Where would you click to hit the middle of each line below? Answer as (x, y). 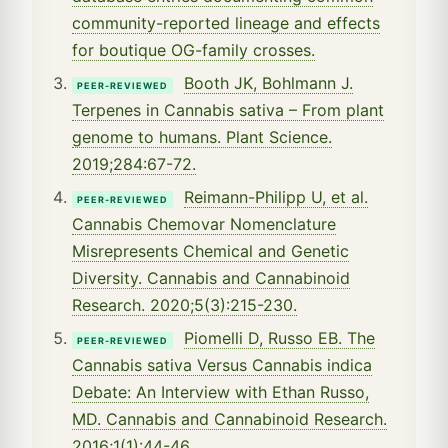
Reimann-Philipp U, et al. (276, 196)
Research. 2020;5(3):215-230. (184, 304)
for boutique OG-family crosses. (193, 49)
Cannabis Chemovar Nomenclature (204, 223)
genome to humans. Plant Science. (202, 136)
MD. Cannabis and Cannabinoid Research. (229, 418)
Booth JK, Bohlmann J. (268, 82)
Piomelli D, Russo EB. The (279, 337)
